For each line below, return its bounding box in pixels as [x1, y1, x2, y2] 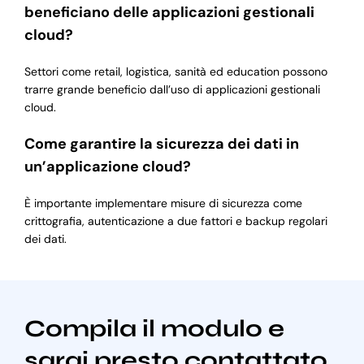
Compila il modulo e [24, 314, 284, 344]
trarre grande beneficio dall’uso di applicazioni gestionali [24, 82, 320, 97]
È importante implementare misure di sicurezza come [24, 196, 302, 211]
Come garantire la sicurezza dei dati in [24, 134, 299, 154]
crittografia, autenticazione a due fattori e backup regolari [24, 214, 327, 229]
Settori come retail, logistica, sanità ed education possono [24, 64, 327, 80]
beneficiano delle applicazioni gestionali [24, 2, 314, 23]
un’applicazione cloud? [24, 157, 191, 177]
